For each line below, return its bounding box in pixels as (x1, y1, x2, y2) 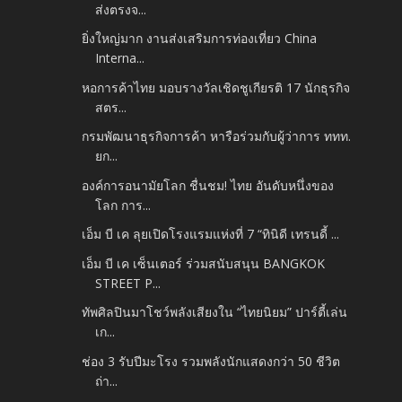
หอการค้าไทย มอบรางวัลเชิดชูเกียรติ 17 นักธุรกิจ (82, 78, 351, 96)
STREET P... (95, 274, 162, 292)
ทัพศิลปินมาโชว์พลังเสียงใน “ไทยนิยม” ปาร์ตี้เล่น (82, 303, 348, 321)
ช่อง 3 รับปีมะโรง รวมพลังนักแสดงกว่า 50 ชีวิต (82, 352, 341, 370)
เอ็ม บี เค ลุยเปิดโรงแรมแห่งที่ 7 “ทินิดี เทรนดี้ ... (82, 225, 340, 243)
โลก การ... (95, 196, 152, 214)
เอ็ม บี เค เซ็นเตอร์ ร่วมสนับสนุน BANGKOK (82, 254, 326, 272)
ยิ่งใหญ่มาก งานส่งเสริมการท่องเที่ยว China (82, 30, 318, 48)
